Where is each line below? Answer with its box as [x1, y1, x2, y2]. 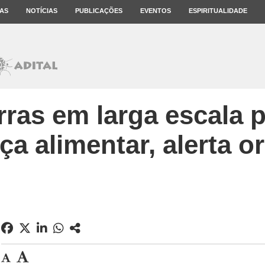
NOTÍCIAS [26, 7, 57, 14]
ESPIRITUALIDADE [189, 7, 247, 14]
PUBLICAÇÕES [75, 7, 122, 14]
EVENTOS [140, 7, 171, 14]
